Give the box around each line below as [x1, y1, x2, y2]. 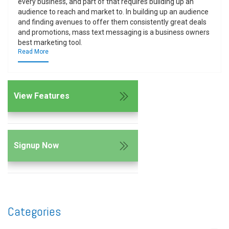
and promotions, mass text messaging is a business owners [18, 28, 210, 36]
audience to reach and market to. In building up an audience [18, 8, 209, 16]
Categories [8, 203, 61, 219]
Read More [18, 48, 49, 55]
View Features [14, 91, 70, 101]
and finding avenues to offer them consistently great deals [18, 18, 207, 26]
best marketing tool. [18, 38, 82, 47]
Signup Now [14, 141, 59, 150]
